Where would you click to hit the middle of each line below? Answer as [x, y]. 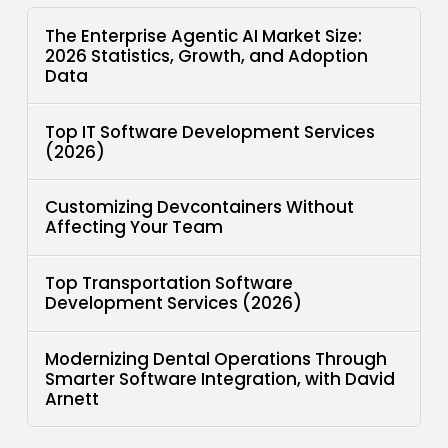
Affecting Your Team [134, 227]
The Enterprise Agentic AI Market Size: [204, 35]
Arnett [72, 398]
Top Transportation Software [169, 283]
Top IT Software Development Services [210, 131]
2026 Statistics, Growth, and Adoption [207, 55]
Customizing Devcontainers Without [200, 207]
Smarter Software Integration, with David [220, 378]
